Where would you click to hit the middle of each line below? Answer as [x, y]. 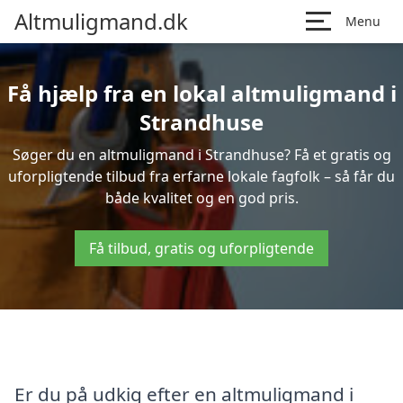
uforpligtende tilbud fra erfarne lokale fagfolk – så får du [201, 176]
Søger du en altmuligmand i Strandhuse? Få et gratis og [201, 155]
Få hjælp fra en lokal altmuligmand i [201, 93]
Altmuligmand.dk [101, 21]
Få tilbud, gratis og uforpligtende [201, 248]
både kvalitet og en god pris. [201, 198]
